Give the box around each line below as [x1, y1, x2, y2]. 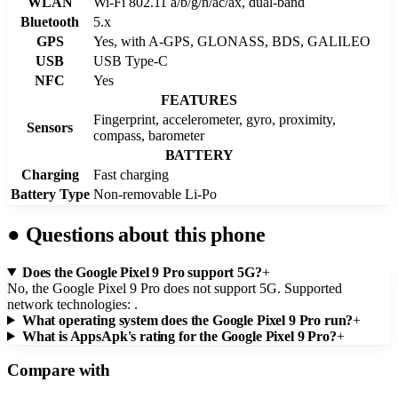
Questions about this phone [20, 222, 266, 246]
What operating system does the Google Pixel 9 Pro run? [21, 312, 354, 328]
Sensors [27, 119, 73, 135]
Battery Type [10, 186, 90, 202]
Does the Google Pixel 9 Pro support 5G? [21, 264, 262, 280]
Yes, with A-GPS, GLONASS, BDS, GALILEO [93, 33, 370, 49]
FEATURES [161, 92, 237, 107]
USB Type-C [93, 52, 168, 68]
